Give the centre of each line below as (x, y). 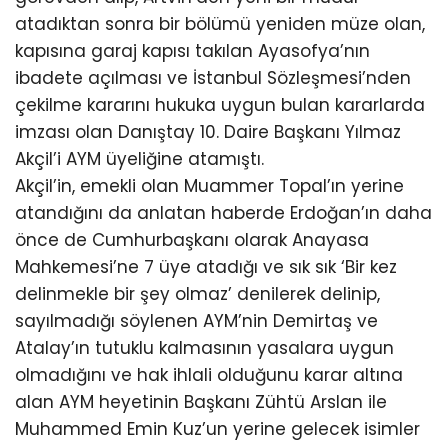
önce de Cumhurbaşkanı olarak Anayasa (192, 240)
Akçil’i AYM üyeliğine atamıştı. (139, 159)
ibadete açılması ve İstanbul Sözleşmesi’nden (213, 78)
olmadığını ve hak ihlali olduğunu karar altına (209, 375)
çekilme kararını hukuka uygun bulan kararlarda (220, 105)
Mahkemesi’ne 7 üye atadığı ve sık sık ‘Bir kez (206, 267)
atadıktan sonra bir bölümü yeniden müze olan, (220, 24)
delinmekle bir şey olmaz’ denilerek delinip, (197, 294)
